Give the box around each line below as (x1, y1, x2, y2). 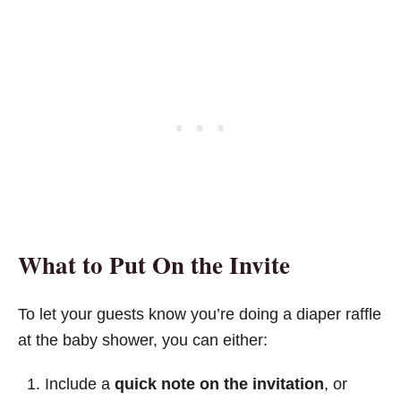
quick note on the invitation (115, 374, 324, 393)
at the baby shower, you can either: (18, 330, 268, 349)
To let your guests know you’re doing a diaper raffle (18, 304, 381, 323)
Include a (45, 374, 115, 393)
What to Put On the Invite (18, 246, 290, 282)
